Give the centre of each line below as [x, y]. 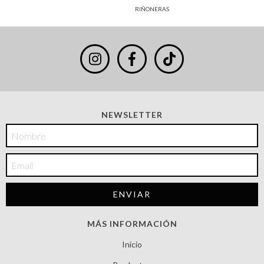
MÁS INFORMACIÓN [132, 224]
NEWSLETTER [132, 115]
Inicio [132, 245]
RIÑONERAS [152, 9]
